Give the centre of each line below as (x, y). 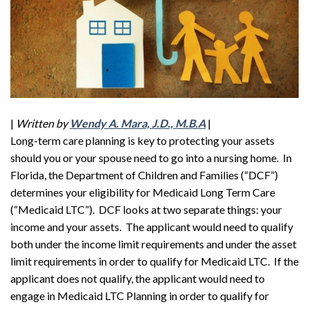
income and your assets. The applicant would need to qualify (152, 226)
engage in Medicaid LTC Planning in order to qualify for (140, 295)
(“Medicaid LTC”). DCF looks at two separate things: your (146, 209)
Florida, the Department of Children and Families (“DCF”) (144, 175)
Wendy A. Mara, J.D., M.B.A (138, 123)
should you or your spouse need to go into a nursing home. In (151, 157)
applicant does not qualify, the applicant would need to (138, 278)
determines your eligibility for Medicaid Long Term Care (143, 192)
